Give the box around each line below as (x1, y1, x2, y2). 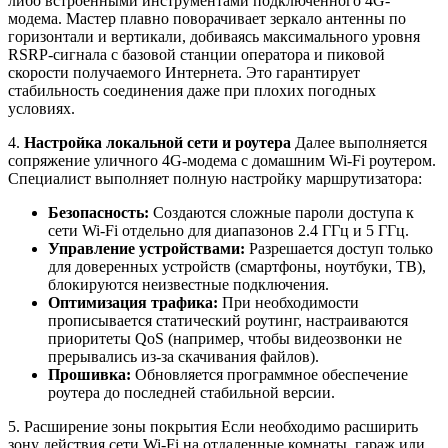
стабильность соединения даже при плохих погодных (8, 81, 376, 99)
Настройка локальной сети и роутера (24, 133, 295, 151)
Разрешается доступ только (245, 239, 433, 257)
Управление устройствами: (48, 239, 245, 257)
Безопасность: (48, 203, 153, 221)
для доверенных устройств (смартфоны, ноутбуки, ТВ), (48, 257, 426, 275)
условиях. (8, 99, 75, 117)
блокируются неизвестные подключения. (48, 275, 329, 293)
